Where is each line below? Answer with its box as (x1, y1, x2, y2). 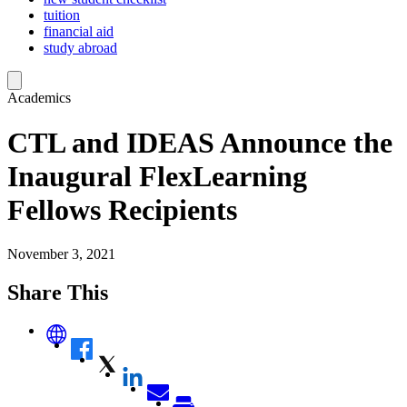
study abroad (44, 40, 117, 56)
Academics (7, 90, 71, 106)
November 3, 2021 (7, 246, 115, 263)
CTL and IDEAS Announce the (7, 125, 392, 159)
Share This (7, 281, 108, 304)
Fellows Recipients (7, 193, 237, 226)
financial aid (44, 24, 114, 40)
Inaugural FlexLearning (7, 159, 307, 193)
